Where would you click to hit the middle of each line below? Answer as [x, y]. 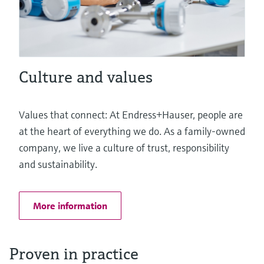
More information [70, 206]
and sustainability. [58, 164]
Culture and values [86, 77]
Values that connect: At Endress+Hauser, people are [131, 115]
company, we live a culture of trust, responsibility [124, 148]
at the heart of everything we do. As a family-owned [132, 131]
